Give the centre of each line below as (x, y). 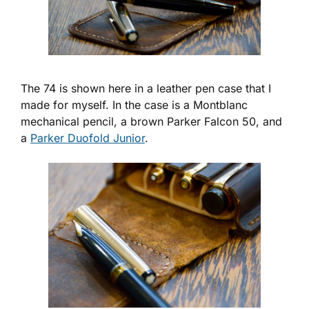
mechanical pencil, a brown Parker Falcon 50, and (151, 122)
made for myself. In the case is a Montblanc (134, 105)
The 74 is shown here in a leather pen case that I (146, 89)
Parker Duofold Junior (88, 138)
